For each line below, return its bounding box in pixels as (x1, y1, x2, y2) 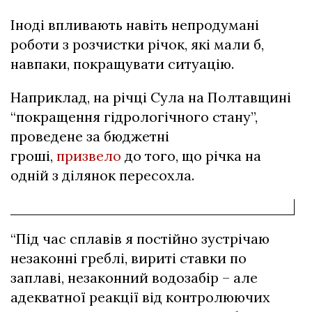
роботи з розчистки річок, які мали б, (10, 36, 264, 53)
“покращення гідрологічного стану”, (10, 108, 258, 125)
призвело (56, 147, 121, 164)
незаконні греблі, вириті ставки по (10, 249, 247, 267)
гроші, (10, 147, 56, 164)
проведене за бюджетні (10, 127, 169, 145)
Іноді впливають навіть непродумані (10, 16, 259, 33)
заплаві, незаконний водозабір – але (10, 269, 258, 286)
